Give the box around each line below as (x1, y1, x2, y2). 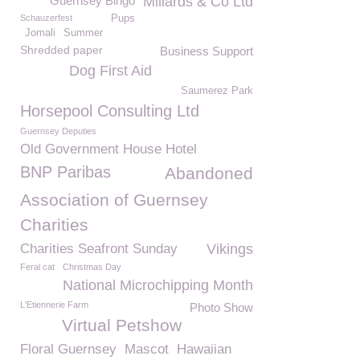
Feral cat (20, 262, 55, 272)
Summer (63, 27, 103, 39)
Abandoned (165, 164, 253, 182)
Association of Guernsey (20, 190, 208, 209)
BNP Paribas (20, 163, 111, 181)
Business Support (160, 44, 253, 58)
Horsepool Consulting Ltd (20, 102, 199, 120)
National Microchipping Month (63, 277, 253, 293)
